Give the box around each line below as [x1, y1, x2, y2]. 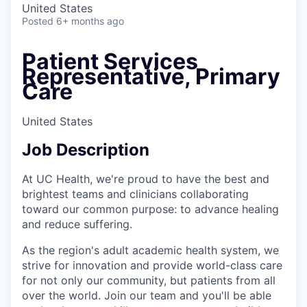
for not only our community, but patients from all [22, 273, 275, 288]
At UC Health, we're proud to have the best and [22, 172, 269, 186]
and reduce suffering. [22, 217, 132, 232]
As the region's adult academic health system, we [22, 243, 279, 258]
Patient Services [22, 48, 198, 75]
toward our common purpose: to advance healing [22, 202, 279, 217]
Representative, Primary [22, 63, 280, 90]
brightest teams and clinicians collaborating [22, 187, 249, 201]
